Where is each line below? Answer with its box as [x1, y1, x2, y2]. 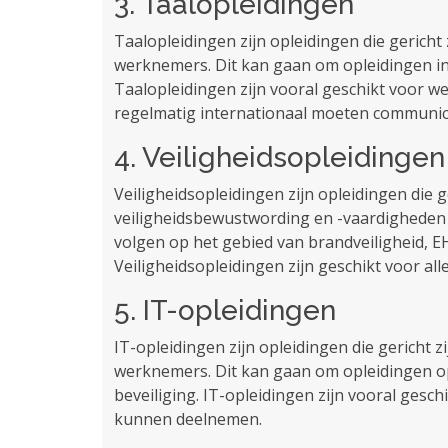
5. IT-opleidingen [114, 294, 336, 327]
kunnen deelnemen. [114, 408, 262, 430]
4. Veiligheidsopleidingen [114, 141, 445, 174]
